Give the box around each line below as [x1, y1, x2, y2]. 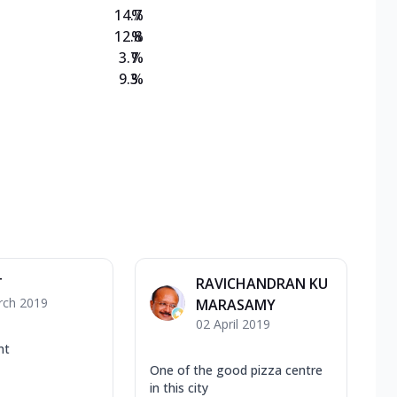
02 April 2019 [196, 315, 270, 332]
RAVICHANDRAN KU [196, 273, 328, 293]
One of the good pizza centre [150, 361, 323, 378]
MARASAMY [196, 294, 276, 315]
